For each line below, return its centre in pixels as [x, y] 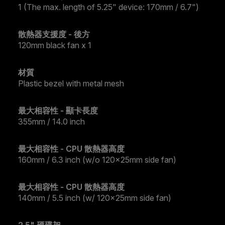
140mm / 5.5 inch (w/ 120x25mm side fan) [95, 198]
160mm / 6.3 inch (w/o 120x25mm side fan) [97, 160]
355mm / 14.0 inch [51, 122]
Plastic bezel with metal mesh [71, 84]
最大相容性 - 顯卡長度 [58, 111]
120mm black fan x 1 [55, 45]
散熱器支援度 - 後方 [54, 34]
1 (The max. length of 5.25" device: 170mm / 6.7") [108, 7]
